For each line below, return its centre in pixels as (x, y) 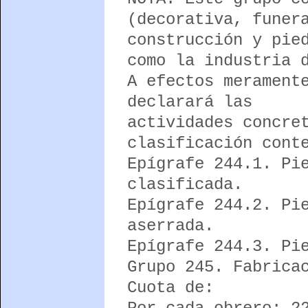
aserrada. (170, 225)
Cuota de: (170, 287)
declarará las (189, 102)
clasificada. (185, 184)
